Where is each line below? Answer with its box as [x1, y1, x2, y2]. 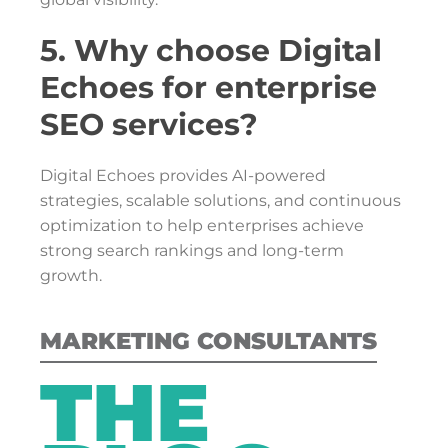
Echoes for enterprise [40, 69, 377, 106]
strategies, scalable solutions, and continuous [40, 191, 401, 210]
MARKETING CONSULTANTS [40, 327, 377, 355]
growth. [40, 266, 102, 285]
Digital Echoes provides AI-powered [40, 166, 326, 185]
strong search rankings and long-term [40, 241, 344, 260]
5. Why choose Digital [40, 32, 382, 69]
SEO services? [40, 106, 258, 143]
